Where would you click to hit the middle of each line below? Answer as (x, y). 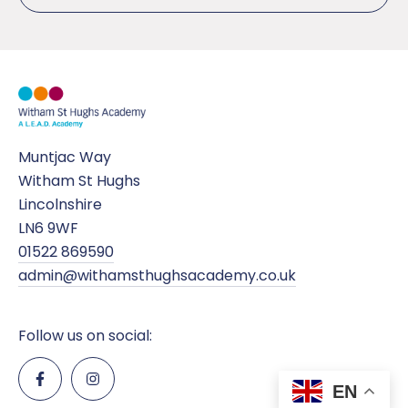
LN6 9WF (48, 228)
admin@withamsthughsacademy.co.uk (157, 275)
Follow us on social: (85, 335)
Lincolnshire (60, 204)
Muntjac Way (65, 157)
